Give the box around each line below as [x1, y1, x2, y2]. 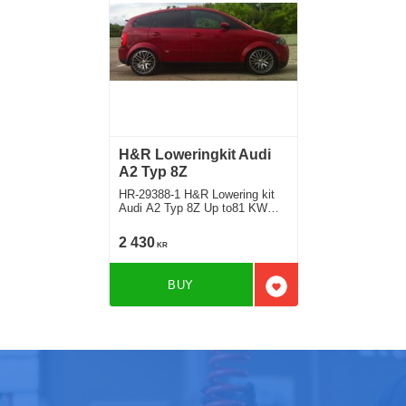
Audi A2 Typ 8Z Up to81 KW [118, 200, 267, 215]
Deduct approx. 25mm [118, 214, 235, 228]
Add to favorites [275, 286, 374, 303]
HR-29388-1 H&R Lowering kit [118, 187, 275, 201]
